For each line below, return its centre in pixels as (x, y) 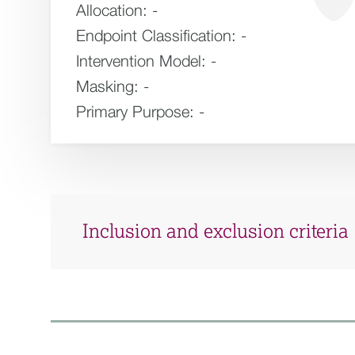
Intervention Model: (141, 61)
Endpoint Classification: (156, 35)
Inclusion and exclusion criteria (216, 232)
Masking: (107, 86)
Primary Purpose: (135, 111)
